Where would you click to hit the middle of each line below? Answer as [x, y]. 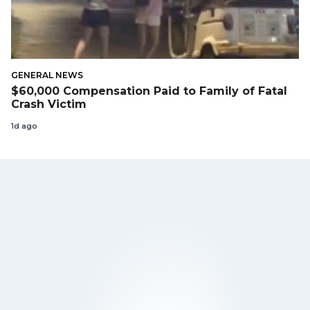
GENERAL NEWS [47, 75]
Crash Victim [49, 104]
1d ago [24, 126]
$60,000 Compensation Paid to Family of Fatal [149, 91]
